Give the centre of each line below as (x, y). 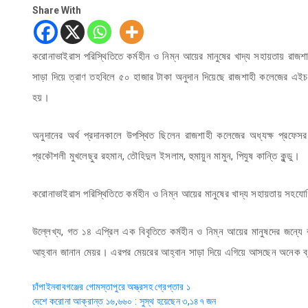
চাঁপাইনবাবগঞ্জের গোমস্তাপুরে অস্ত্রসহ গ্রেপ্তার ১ (112, 286)
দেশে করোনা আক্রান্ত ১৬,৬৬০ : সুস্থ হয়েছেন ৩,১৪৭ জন (124, 301)
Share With (57, 11)
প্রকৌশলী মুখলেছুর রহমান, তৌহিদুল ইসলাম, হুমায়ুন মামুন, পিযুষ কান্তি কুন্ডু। (166, 156)
